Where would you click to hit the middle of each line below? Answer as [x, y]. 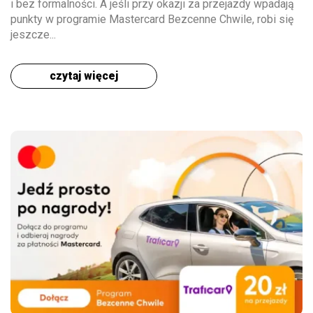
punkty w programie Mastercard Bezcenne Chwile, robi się [152, 19]
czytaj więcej [84, 75]
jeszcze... [33, 34]
